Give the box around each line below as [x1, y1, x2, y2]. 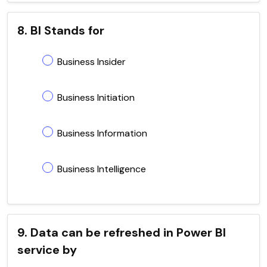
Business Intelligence [57, 162, 146, 175]
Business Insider [57, 55, 126, 68]
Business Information [57, 126, 147, 139]
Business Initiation [57, 91, 135, 104]
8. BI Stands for [17, 22, 104, 38]
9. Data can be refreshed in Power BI [17, 224, 226, 240]
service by [17, 241, 77, 257]
